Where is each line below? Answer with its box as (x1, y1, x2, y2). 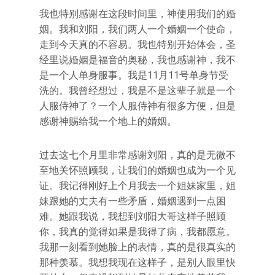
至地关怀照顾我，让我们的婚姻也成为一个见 (39, 165, 236, 176)
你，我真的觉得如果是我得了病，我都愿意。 (39, 226, 236, 238)
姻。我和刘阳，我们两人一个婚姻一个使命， (39, 23, 236, 35)
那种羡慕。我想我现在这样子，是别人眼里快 (39, 257, 236, 268)
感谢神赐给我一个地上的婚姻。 (39, 115, 177, 127)
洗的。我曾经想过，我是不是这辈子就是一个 (39, 85, 236, 96)
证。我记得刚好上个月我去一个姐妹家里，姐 (39, 180, 236, 192)
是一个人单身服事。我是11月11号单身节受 (39, 69, 228, 81)
